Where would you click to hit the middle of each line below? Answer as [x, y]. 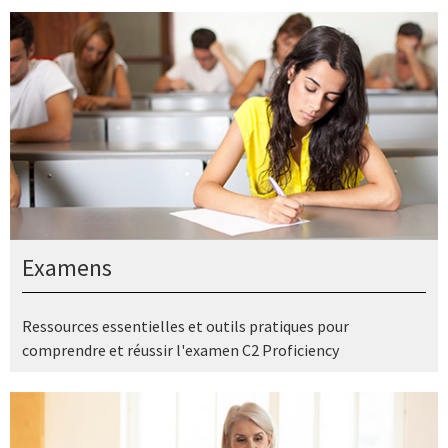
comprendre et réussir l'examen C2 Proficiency [180, 349]
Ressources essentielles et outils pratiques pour [185, 325]
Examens [67, 267]
